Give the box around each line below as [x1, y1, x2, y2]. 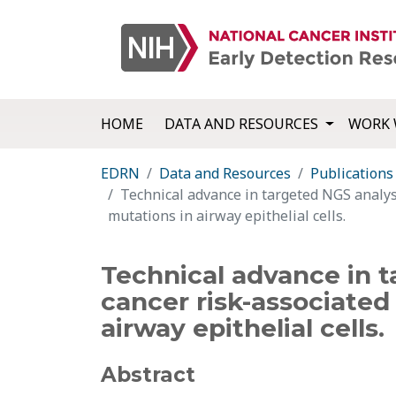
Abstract [101, 362, 195, 388]
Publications [310, 164, 393, 184]
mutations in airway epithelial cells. [108, 206, 346, 226]
